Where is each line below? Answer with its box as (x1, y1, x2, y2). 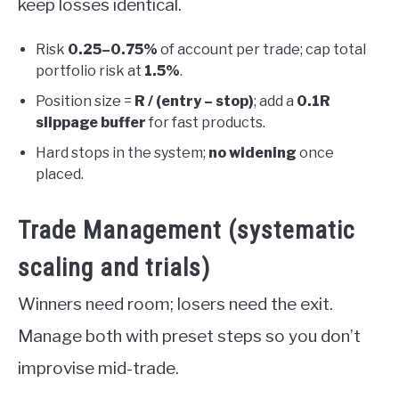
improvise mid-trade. (18, 358, 179, 379)
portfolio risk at (36, 62, 144, 80)
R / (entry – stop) (134, 93, 254, 110)
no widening (208, 144, 297, 162)
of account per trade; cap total (158, 41, 366, 59)
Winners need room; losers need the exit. (18, 294, 333, 315)
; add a (254, 93, 297, 110)
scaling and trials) (18, 253, 210, 283)
